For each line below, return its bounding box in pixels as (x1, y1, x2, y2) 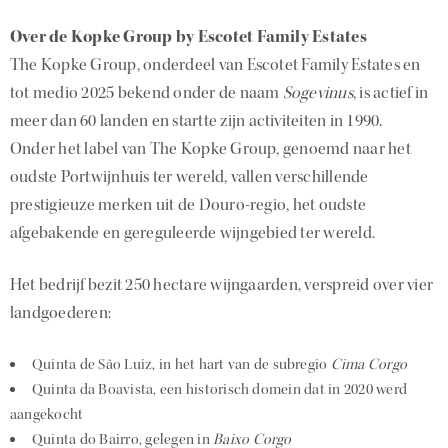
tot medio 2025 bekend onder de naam (10, 81, 283, 103)
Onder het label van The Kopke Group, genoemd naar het (10, 137, 411, 159)
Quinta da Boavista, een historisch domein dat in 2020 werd (32, 380, 408, 400)
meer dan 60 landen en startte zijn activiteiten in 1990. (10, 109, 383, 131)
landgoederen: (10, 302, 112, 324)
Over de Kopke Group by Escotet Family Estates (10, 25, 380, 47)
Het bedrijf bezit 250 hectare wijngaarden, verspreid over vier (10, 274, 434, 296)
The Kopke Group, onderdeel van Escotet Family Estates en (10, 53, 421, 75)
